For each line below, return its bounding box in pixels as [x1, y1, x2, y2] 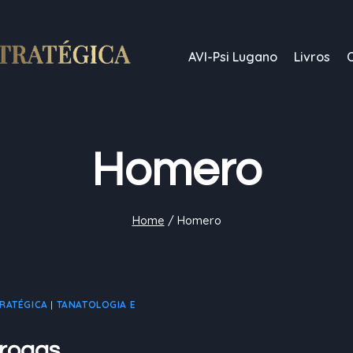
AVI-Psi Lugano [188, 49, 278, 65]
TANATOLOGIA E [56, 299, 136, 310]
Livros [294, 49, 331, 65]
